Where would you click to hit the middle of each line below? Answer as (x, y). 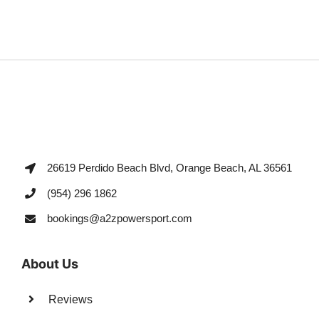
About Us (49, 263)
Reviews (71, 299)
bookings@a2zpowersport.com (119, 219)
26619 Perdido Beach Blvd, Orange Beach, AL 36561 (169, 168)
